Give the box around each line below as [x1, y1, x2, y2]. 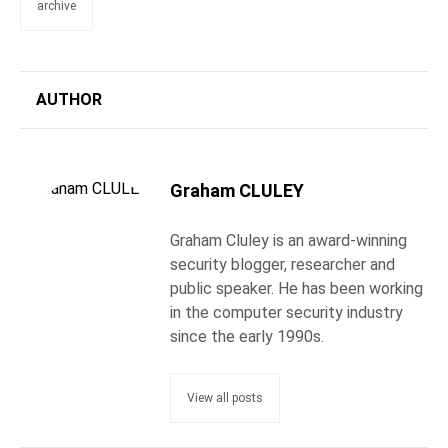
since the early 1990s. [170, 327, 324, 347]
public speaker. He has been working [170, 279, 423, 299]
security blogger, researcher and [170, 255, 395, 275]
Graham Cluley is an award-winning [170, 231, 407, 251]
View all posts [187, 391, 263, 406]
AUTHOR [36, 90, 102, 110]
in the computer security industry [170, 303, 403, 323]
